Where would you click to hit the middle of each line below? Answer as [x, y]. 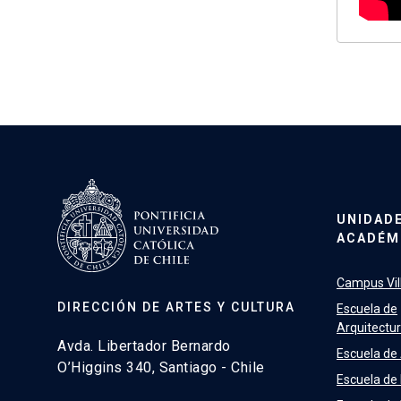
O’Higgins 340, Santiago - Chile [161, 368]
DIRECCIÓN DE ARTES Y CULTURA [176, 307]
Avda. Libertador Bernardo [144, 346]
